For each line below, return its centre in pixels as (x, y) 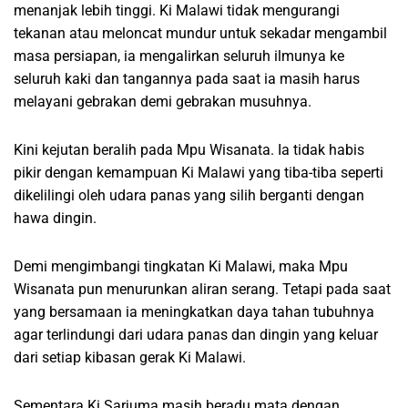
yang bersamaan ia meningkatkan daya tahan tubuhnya (194, 311)
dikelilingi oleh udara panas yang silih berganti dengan (189, 195)
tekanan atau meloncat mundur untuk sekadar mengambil (200, 33)
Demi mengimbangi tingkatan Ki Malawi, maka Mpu (181, 266)
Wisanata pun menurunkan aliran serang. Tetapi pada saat (202, 289)
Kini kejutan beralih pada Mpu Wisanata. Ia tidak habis (189, 149)
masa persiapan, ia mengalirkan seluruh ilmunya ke (179, 56)
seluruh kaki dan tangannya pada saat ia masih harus (187, 78)
